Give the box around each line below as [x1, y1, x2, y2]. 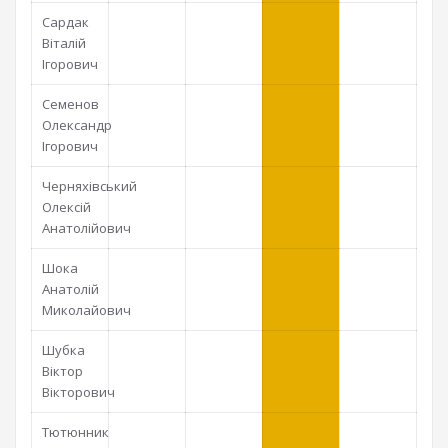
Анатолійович [41, 219, 131, 237]
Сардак [41, 13, 89, 31]
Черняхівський [41, 177, 137, 195]
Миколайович [41, 301, 131, 319]
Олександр [41, 116, 112, 134]
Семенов [41, 95, 99, 113]
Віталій [41, 34, 86, 52]
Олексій [41, 198, 91, 216]
